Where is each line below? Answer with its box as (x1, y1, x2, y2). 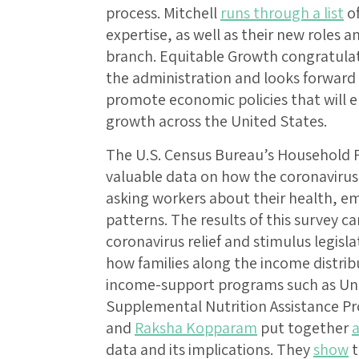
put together (257, 317, 352, 339)
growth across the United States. (106, 111, 327, 132)
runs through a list (220, 2, 344, 24)
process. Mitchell (106, 2, 220, 24)
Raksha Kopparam (135, 317, 257, 339)
